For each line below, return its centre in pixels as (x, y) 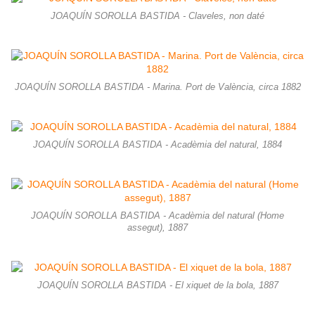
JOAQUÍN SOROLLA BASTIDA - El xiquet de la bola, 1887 (157, 286)
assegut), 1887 (157, 228)
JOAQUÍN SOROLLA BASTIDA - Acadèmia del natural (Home (157, 216)
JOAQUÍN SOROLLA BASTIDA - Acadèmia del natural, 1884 (157, 145)
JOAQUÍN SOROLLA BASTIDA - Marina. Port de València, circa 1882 (157, 88)
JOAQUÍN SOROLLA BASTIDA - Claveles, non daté (157, 17)
